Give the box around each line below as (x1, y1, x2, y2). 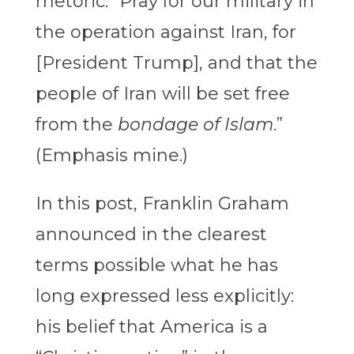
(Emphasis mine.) (35, 145, 188, 167)
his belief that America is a (35, 316, 268, 338)
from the (35, 114, 118, 136)
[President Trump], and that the (35, 52, 318, 74)
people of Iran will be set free (35, 83, 290, 105)
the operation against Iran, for (35, 21, 296, 43)
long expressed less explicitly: (35, 285, 294, 307)
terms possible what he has (35, 254, 278, 277)
